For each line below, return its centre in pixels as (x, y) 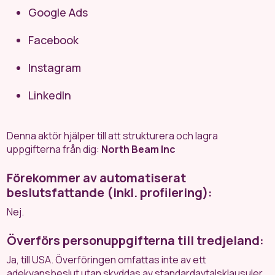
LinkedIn (50, 95)
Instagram (55, 68)
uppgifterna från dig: (54, 149)
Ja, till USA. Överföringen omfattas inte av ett (107, 260)
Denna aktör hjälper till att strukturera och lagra (113, 136)
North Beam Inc (139, 149)
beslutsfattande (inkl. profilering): (110, 192)
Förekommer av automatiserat (97, 178)
